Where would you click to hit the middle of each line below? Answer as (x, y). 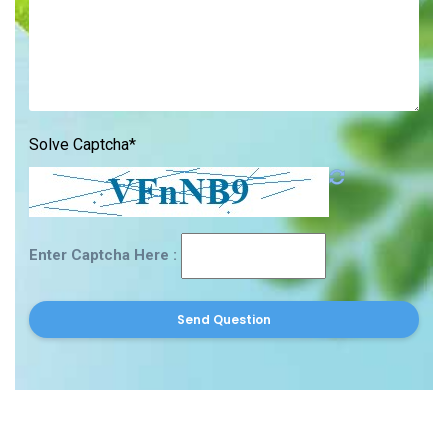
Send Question (224, 319)
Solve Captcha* (82, 144)
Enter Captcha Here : (105, 254)
